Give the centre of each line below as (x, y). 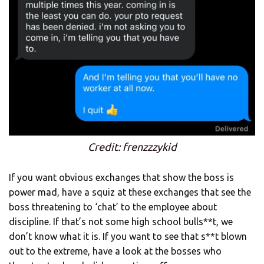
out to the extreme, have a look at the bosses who (115, 251)
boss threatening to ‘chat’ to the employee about (113, 207)
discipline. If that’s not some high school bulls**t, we (121, 222)
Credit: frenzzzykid (132, 147)
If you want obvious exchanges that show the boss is (121, 178)
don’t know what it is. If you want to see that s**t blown (128, 237)
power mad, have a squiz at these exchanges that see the (130, 192)
